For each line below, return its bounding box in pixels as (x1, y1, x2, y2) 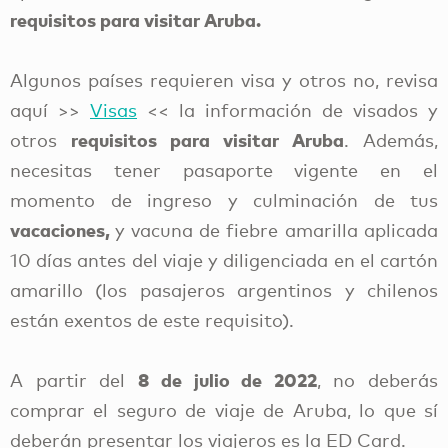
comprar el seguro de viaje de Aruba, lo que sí (10, 398, 438, 421)
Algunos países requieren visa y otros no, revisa (10, 68, 438, 91)
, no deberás (316, 368, 439, 391)
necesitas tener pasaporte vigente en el (10, 158, 438, 181)
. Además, (344, 128, 438, 151)
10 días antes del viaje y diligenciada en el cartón (10, 248, 438, 271)
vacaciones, (10, 217, 116, 241)
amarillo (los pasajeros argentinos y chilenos (10, 278, 438, 301)
